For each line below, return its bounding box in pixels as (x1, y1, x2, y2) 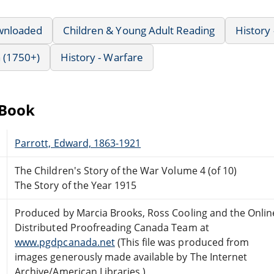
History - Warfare (61, 50, 143, 64)
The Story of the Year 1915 (15, 178, 137, 192)
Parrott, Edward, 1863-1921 (15, 136, 141, 150)
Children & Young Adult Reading (63, 23, 215, 37)
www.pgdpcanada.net (15, 235, 115, 249)
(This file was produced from (114, 235, 249, 249)
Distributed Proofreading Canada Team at (15, 220, 209, 234)
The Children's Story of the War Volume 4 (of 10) (15, 163, 237, 177)
